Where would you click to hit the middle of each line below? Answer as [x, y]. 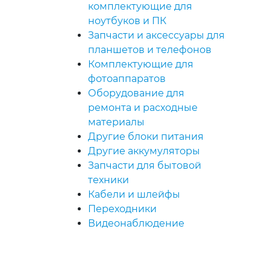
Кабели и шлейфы [134, 195]
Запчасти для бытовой [145, 166]
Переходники [122, 209]
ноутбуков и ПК [127, 21]
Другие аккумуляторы [144, 151]
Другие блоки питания [146, 137]
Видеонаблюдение [136, 224]
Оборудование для [136, 93]
